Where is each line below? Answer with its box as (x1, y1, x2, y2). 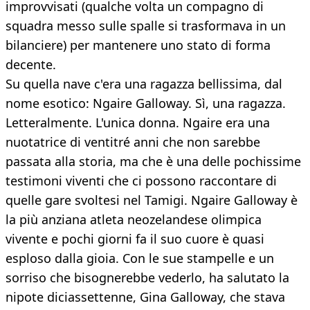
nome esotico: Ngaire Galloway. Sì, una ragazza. (6, 95, 286, 112)
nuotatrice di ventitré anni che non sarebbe (6, 134, 260, 151)
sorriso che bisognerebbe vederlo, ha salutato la (6, 269, 289, 286)
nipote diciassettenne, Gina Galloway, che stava (6, 289, 285, 306)
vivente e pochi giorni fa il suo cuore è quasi (6, 230, 264, 248)
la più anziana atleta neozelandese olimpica (6, 211, 262, 228)
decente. (6, 56, 56, 73)
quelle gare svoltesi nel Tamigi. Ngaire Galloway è (6, 192, 298, 209)
